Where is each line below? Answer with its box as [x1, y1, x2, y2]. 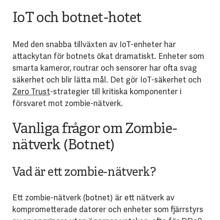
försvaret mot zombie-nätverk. [12, 98, 123, 109]
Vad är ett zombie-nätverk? [12, 165, 156, 180]
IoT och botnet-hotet [12, 9, 142, 27]
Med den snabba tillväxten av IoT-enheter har [12, 39, 176, 50]
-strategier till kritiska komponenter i [50, 86, 181, 97]
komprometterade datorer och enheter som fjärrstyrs [12, 204, 203, 215]
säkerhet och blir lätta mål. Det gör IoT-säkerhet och [12, 74, 201, 85]
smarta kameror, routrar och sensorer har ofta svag [12, 62, 197, 73]
